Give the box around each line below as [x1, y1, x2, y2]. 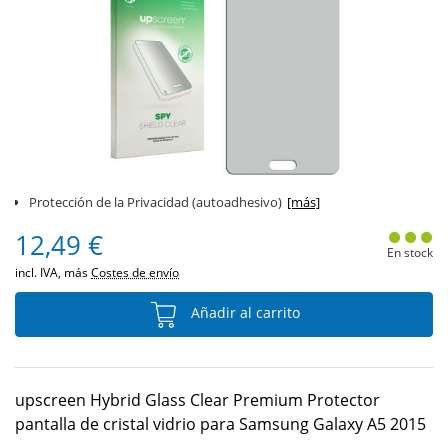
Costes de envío [91, 264, 179, 281]
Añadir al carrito [186, 303, 300, 323]
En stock [386, 244, 433, 261]
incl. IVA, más [15, 264, 91, 281]
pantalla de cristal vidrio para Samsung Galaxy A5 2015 [15, 413, 426, 435]
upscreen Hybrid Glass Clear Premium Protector [15, 389, 380, 411]
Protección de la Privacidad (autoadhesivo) [29, 193, 282, 211]
